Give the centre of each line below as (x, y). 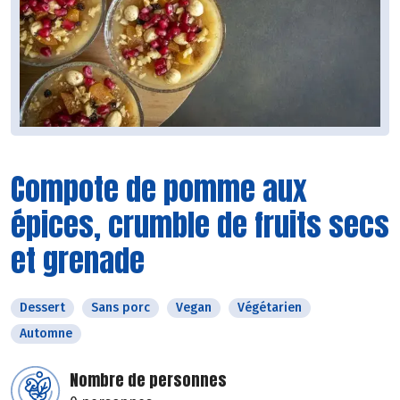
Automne (46, 334)
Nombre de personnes (148, 380)
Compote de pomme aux (159, 189)
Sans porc (121, 308)
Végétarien (270, 308)
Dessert (42, 308)
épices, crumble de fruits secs (200, 225)
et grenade (78, 261)
